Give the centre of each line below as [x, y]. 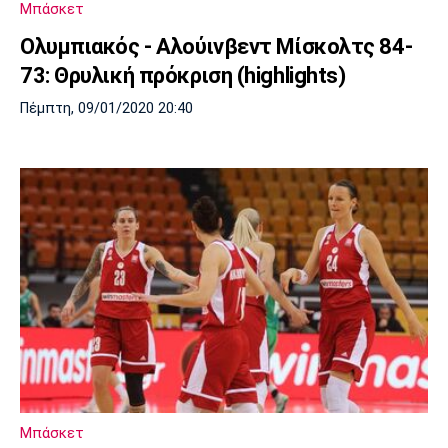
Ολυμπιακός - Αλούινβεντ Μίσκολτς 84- [216, 47]
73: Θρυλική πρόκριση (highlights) [183, 76]
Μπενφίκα [273, 26]
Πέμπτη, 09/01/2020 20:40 [106, 109]
